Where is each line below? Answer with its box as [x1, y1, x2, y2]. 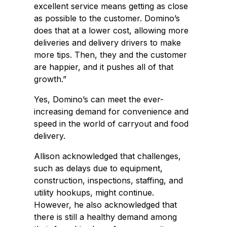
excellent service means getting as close [34, 1, 188, 12]
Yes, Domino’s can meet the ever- [34, 94, 164, 105]
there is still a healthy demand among [34, 212, 177, 222]
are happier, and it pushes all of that [34, 62, 174, 72]
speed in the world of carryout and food [34, 119, 189, 129]
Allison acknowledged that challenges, [34, 151, 181, 162]
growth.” [34, 74, 67, 85]
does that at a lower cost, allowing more [34, 25, 189, 36]
